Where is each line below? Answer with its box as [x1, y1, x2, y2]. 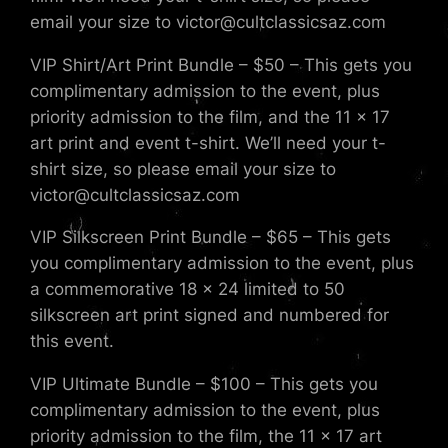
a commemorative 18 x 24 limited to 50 [30, 279, 346, 300]
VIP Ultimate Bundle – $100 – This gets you [30, 374, 379, 395]
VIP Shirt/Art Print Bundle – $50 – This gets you [30, 54, 413, 75]
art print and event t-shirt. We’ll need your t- [30, 132, 387, 153]
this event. [30, 331, 115, 352]
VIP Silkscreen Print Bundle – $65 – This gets [30, 227, 392, 248]
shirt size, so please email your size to [30, 158, 337, 179]
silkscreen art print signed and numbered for [30, 305, 390, 326]
